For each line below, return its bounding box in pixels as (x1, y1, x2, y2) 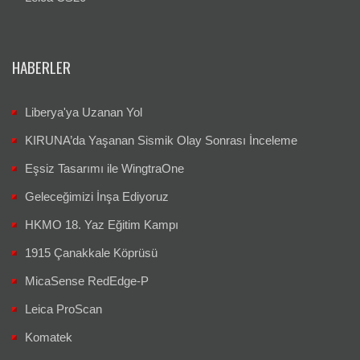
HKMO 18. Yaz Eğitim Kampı (25, 218, 178, 232)
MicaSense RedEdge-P (25, 274, 149, 288)
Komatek (25, 330, 72, 345)
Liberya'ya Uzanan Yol (25, 105, 142, 120)
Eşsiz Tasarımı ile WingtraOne (25, 162, 184, 176)
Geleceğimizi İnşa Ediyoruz (25, 190, 169, 204)
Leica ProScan (25, 302, 102, 317)
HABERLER (12, 55, 71, 79)
